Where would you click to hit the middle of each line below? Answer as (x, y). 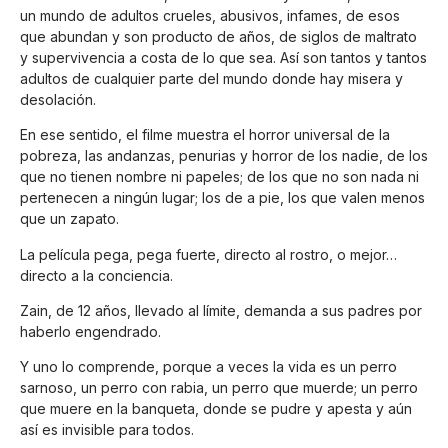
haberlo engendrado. (90, 331)
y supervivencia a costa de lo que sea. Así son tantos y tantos (223, 57)
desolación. (58, 99)
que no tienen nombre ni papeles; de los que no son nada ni (219, 177)
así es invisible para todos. (107, 430)
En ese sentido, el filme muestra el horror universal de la (205, 135)
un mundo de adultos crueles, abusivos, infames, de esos (210, 15)
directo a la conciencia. (96, 275)
